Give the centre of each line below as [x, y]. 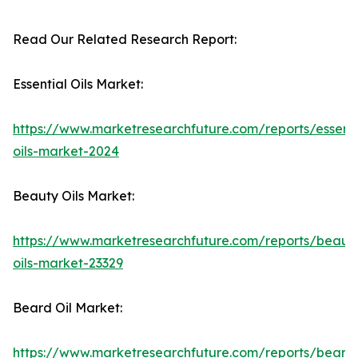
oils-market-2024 [66, 151]
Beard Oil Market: [68, 308]
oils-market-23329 [68, 263]
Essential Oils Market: [78, 84]
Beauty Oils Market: [74, 196]
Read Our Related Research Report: [125, 40]
